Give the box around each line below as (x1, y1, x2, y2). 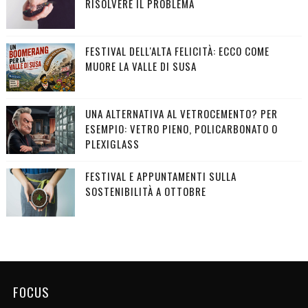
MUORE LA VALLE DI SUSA (85, 58, 197, 74)
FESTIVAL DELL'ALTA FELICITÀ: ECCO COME (85, 43, 269, 58)
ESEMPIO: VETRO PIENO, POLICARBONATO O (85, 120, 278, 136)
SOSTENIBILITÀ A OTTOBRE (85, 183, 206, 199)
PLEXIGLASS (85, 135, 140, 151)
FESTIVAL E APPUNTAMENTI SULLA (85, 168, 236, 184)
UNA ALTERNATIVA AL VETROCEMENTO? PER (85, 105, 278, 121)
